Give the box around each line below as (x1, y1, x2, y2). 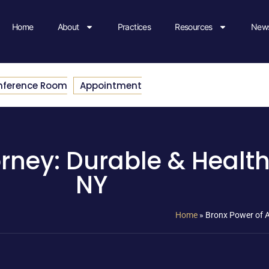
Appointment (80, 79, 142, 92)
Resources (175, 22, 213, 32)
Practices (117, 22, 151, 32)
